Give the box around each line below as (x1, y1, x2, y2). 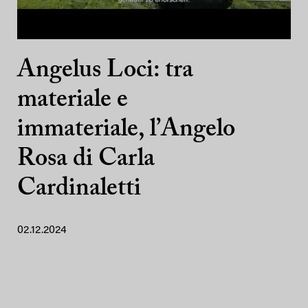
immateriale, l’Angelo (17, 118, 235, 143)
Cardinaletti (17, 177, 141, 202)
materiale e (17, 88, 128, 113)
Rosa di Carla (17, 147, 155, 173)
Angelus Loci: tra (17, 58, 193, 84)
